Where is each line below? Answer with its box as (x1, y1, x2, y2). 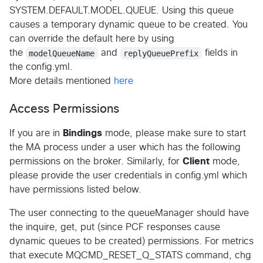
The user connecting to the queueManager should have (9, 208, 249, 218)
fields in (201, 48, 241, 58)
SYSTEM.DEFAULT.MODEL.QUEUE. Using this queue (9, 6, 234, 16)
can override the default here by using (9, 34, 174, 44)
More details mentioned (9, 76, 114, 86)
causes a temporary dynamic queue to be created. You (9, 20, 248, 30)
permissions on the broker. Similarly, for (9, 157, 183, 167)
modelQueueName (29, 48, 95, 58)
